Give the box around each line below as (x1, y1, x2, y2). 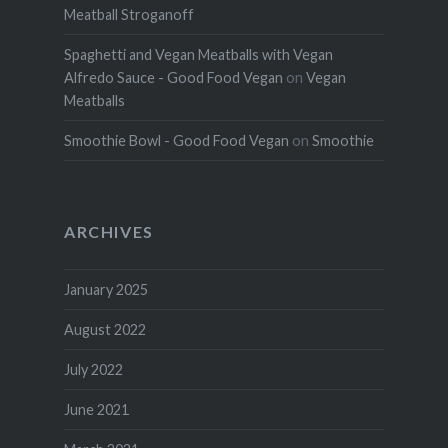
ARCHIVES (63, 222, 154, 242)
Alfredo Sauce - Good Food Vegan (63, 69, 283, 87)
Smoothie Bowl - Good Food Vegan (63, 132, 289, 150)
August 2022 (63, 321, 146, 339)
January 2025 (63, 281, 148, 299)
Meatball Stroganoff (63, 6, 194, 24)
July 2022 (63, 361, 123, 379)
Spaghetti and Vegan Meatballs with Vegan (63, 46, 333, 64)
